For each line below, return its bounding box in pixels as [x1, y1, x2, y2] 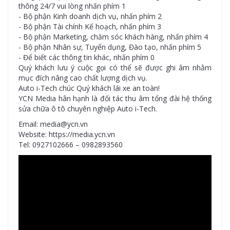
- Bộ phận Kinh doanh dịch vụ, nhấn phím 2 [18, 11, 162, 21]
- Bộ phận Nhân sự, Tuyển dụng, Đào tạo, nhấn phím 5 [18, 42, 201, 52]
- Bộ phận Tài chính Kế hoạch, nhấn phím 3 [18, 22, 161, 31]
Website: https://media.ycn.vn [18, 129, 115, 139]
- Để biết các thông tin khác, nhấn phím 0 [18, 52, 155, 62]
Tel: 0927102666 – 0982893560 [18, 140, 123, 149]
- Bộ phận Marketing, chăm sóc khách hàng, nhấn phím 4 [18, 32, 208, 42]
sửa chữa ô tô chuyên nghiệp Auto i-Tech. [18, 104, 157, 113]
